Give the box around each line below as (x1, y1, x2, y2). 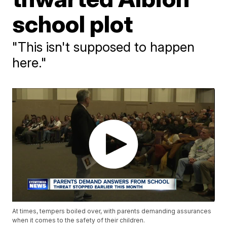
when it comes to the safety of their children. (12, 216, 145, 224)
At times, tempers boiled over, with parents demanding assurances (12, 207, 212, 215)
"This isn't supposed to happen (12, 39, 195, 55)
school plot (12, 10, 133, 38)
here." (12, 55, 47, 70)
